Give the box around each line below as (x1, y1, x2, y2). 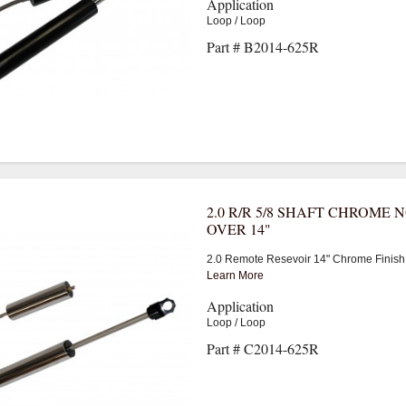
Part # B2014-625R (206, 36, 319, 56)
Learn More (206, 268, 264, 282)
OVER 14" (206, 218, 271, 238)
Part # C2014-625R (206, 338, 319, 358)
